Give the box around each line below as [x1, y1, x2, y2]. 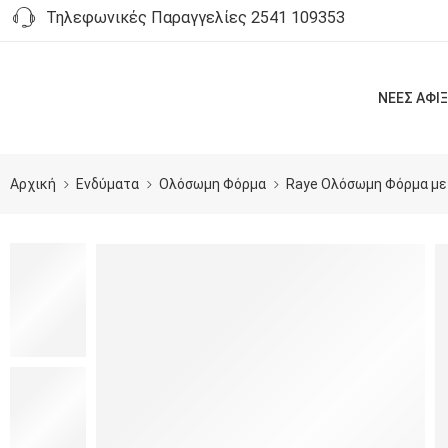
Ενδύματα [76, 176, 139, 192]
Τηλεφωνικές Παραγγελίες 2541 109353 [38, 8, 345, 27]
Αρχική [10, 176, 56, 192]
